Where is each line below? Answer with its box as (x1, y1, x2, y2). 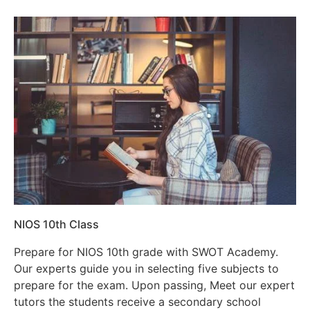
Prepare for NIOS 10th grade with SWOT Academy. (14, 244, 278, 259)
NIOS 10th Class (14, 217, 99, 231)
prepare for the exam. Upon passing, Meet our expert (14, 277, 295, 292)
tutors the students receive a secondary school (14, 294, 261, 309)
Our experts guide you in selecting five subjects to (14, 261, 279, 275)
